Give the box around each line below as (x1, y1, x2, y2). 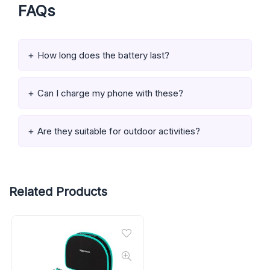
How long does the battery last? (37, 49, 169, 61)
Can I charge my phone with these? (37, 87, 183, 99)
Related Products (9, 184, 107, 199)
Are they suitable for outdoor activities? (37, 125, 200, 137)
